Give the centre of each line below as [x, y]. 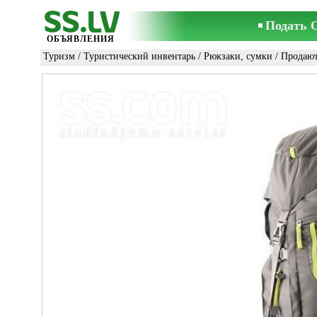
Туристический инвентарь [139, 56]
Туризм [59, 56]
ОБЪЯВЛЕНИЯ [81, 39]
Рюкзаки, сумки [238, 56]
